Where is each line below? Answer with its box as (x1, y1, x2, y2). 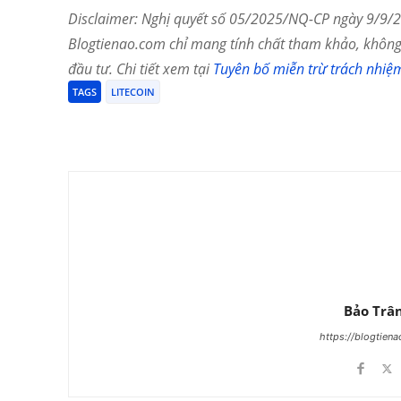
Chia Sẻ (110, 120, 146, 134)
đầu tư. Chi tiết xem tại (68, 59, 213, 80)
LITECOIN (111, 85, 155, 99)
